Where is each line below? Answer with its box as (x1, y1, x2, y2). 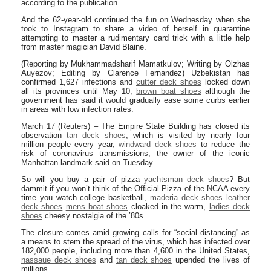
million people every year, (21, 140, 119, 149)
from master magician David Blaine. (21, 42, 146, 51)
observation (21, 131, 67, 140)
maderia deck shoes (149, 193, 223, 202)
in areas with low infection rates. (21, 105, 134, 114)
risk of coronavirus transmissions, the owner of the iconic (21, 149, 250, 158)
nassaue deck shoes (21, 255, 96, 264)
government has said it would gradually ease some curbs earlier (21, 96, 250, 105)
